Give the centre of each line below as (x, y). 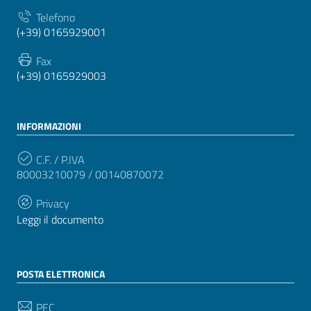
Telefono (54, 17)
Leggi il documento (60, 219)
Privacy (51, 203)
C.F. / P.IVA (59, 159)
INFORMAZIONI (49, 126)
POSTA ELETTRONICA (61, 274)
